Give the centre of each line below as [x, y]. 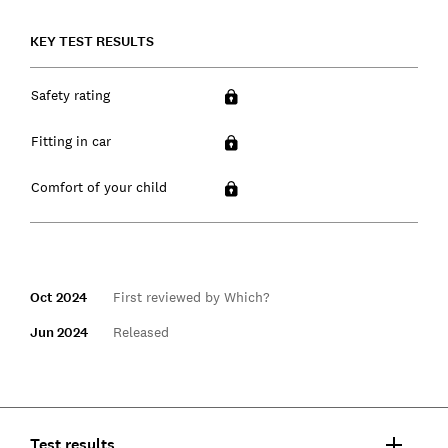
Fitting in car [70, 140]
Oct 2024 [58, 297]
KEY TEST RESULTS [91, 41]
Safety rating [70, 94]
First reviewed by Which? [191, 296]
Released [140, 331]
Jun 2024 [58, 332]
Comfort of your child [98, 186]
